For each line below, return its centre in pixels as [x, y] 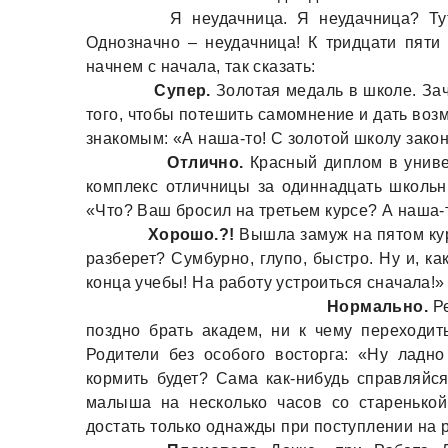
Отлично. [208, 162]
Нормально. [378, 306]
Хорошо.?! [191, 234]
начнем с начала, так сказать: [201, 66]
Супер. [182, 90]
